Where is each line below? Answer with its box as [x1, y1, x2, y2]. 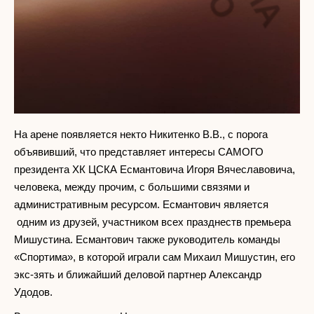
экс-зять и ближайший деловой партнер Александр [14, 268, 261, 281]
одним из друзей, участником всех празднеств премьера [14, 216, 291, 228]
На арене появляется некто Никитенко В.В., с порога [14, 128, 268, 141]
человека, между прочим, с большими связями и [14, 181, 250, 193]
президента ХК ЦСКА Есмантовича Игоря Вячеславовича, [14, 163, 295, 176]
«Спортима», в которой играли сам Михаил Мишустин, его [14, 251, 295, 264]
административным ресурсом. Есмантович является [14, 198, 268, 211]
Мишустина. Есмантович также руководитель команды [14, 233, 280, 246]
